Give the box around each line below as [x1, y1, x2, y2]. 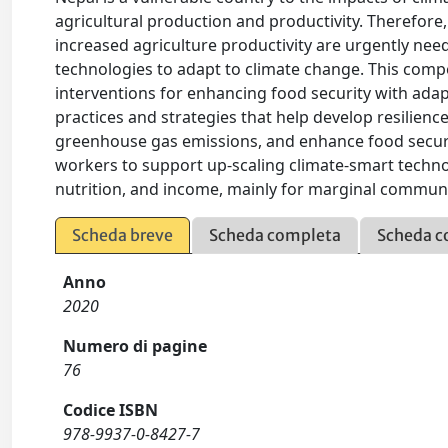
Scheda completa [209, 225, 342, 245]
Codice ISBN [63, 399, 159, 421]
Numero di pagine [63, 335, 208, 357]
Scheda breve [72, 225, 174, 245]
